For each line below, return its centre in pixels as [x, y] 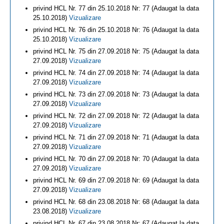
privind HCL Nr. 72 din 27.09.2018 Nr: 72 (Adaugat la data [116, 116]
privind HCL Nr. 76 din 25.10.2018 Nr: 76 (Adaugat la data [116, 30]
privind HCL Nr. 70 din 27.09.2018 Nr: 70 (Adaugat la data [116, 159]
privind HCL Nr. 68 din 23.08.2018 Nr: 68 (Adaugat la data [116, 202]
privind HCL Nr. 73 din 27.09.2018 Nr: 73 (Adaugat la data [116, 94]
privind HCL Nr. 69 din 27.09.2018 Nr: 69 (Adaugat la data [116, 180]
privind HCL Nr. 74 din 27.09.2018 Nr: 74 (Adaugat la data [116, 73]
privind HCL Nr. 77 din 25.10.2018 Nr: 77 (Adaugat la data [116, 8]
